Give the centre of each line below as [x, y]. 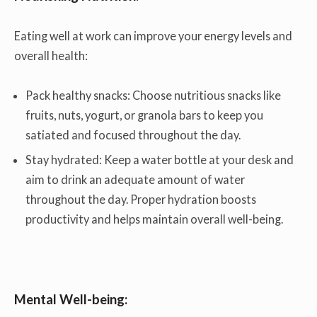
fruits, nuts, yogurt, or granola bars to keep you [145, 115]
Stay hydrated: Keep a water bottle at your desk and [160, 160]
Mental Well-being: [71, 300]
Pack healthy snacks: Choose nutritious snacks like [154, 96]
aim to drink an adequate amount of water [136, 180]
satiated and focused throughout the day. [133, 135]
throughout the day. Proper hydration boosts [141, 200]
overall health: [51, 55]
